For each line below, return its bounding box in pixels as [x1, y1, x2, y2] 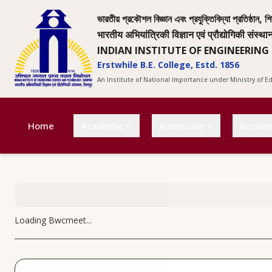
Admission [159, 120, 205, 132]
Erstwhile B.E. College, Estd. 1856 [97, 59, 239, 70]
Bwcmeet [49, 214, 86, 226]
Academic [81, 120, 124, 132]
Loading [15, 214, 49, 226]
